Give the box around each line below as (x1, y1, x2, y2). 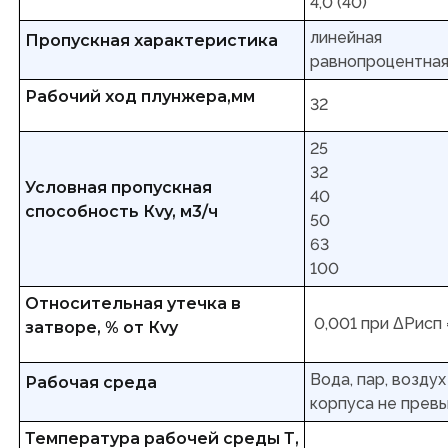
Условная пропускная (25, 178, 212, 198)
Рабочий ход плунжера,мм (25, 87, 255, 107)
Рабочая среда (25, 373, 157, 393)
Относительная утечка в (25, 294, 241, 314)
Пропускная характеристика (25, 31, 278, 51)
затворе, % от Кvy (25, 318, 178, 338)
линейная (310, 28, 382, 48)
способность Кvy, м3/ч (25, 202, 218, 222)
